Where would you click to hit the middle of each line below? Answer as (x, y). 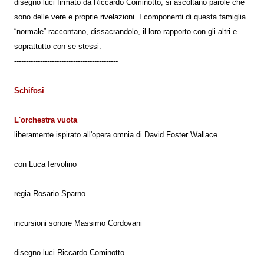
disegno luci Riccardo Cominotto (69, 253)
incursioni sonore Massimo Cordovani (78, 223)
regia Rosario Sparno (50, 194)
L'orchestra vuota (46, 120)
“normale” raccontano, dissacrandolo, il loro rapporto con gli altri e (126, 32)
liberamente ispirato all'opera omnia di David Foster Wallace (116, 135)
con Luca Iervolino (45, 164)
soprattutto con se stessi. (58, 46)
